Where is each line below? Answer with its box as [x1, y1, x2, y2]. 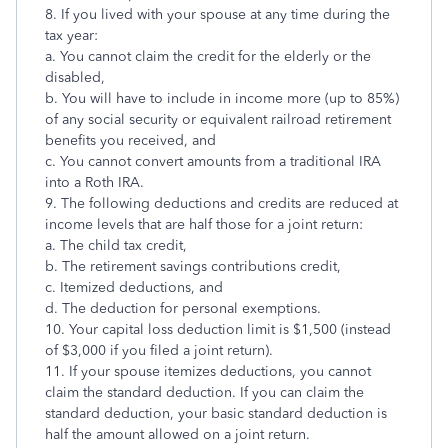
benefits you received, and [45, 132, 216, 149]
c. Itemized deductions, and [45, 279, 223, 296]
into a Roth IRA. [45, 174, 144, 191]
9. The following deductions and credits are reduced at [45, 195, 398, 212]
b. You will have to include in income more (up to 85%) [45, 90, 399, 107]
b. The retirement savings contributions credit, [45, 258, 341, 275]
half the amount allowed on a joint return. [45, 426, 310, 443]
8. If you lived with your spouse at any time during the [45, 6, 390, 23]
